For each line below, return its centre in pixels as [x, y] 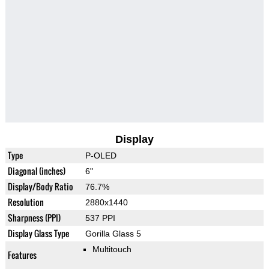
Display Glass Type [38, 234]
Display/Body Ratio [40, 187]
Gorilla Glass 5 [113, 234]
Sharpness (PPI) [34, 218]
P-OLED [101, 156]
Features [22, 255]
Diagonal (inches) [36, 171]
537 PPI [100, 218]
